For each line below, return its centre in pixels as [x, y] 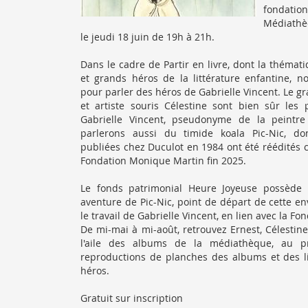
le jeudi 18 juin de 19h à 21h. [147, 37]
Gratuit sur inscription [132, 298]
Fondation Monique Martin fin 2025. [163, 161]
